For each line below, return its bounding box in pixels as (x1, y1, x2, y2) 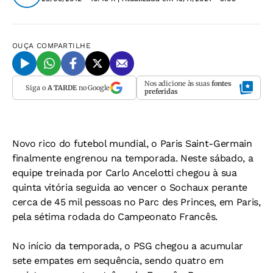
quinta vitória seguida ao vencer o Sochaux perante (12, 182, 247, 193)
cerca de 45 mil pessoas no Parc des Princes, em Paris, (12, 196, 261, 208)
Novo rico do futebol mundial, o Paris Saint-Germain (12, 138, 252, 149)
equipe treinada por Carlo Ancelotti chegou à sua (12, 167, 237, 179)
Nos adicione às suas (144, 79, 211, 88)
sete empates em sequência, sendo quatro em (12, 255, 224, 266)
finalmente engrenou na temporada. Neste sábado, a (12, 152, 253, 164)
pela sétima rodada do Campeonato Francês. (12, 211, 218, 222)
